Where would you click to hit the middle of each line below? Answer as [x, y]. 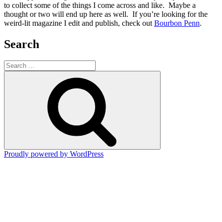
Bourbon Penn [177, 23]
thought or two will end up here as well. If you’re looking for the [106, 14]
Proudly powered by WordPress [54, 154]
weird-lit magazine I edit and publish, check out [79, 23]
